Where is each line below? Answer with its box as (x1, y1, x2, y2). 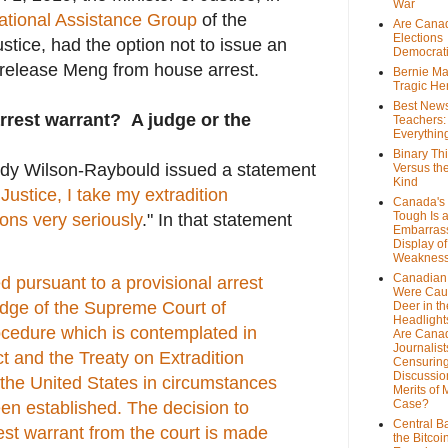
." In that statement (142, 209, 292, 230)
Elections (393, 31, 443, 46)
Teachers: (393, 113, 446, 128)
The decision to (127, 398, 249, 419)
